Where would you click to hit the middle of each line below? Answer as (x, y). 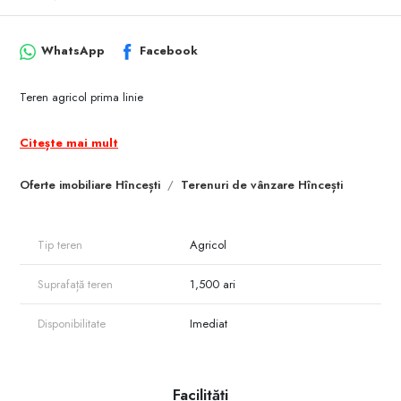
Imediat (209, 323)
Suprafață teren (75, 284)
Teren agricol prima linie (81, 97)
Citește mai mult (69, 142)
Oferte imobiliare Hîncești (90, 184)
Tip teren (60, 244)
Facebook (169, 51)
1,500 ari (213, 284)
